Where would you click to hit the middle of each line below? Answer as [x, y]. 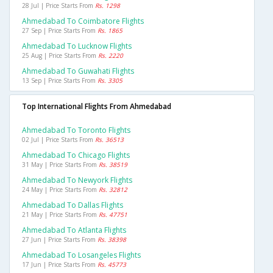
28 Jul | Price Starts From [58, 6]
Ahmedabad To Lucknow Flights [77, 46]
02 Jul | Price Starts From [58, 140]
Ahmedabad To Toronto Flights [76, 130]
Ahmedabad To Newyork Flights [77, 180]
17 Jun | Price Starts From [60, 265]
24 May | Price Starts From [60, 190]
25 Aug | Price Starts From [60, 56]
